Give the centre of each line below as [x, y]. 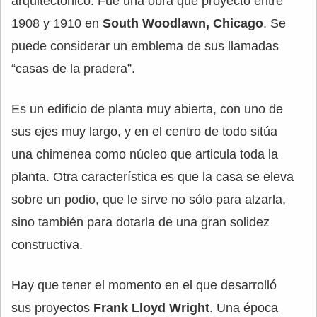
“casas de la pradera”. [73, 68]
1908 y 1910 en [57, 23]
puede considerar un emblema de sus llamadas [145, 46]
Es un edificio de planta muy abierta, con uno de [147, 109]
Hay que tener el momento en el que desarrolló [144, 285]
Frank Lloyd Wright [151, 307]
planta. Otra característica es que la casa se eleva [152, 177]
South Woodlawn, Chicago [183, 23]
